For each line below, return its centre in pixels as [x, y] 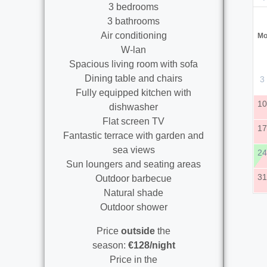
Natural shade [134, 193]
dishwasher [134, 107]
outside [138, 231]
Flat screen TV [134, 121]
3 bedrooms [134, 7]
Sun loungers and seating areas [134, 164]
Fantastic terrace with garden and [134, 135]
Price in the [134, 259]
